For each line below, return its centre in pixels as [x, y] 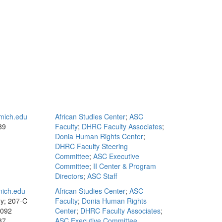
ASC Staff [102, 176]
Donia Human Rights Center [99, 136]
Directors [69, 176]
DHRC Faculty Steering [91, 146]
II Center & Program [125, 166]
